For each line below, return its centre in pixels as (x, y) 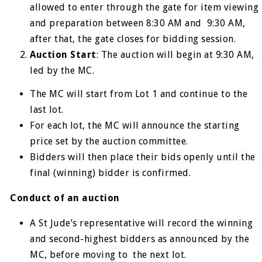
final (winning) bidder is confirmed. (112, 173)
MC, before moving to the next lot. (110, 255)
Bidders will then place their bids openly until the (143, 157)
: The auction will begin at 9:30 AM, (175, 55)
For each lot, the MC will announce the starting (135, 126)
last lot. (49, 110)
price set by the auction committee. (112, 142)
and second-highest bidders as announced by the (140, 239)
